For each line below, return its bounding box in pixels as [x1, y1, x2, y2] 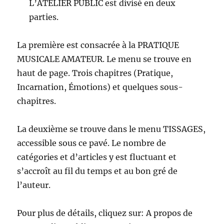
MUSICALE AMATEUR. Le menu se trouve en [17, 53, 192, 64]
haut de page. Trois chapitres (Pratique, [17, 67, 173, 78]
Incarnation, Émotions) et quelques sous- [17, 81, 183, 92]
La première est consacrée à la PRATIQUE [17, 39, 179, 50]
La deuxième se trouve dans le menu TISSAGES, [17, 123, 206, 134]
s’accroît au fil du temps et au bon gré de [17, 165, 178, 176]
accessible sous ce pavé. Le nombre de [17, 137, 166, 148]
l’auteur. [17, 179, 51, 190]
